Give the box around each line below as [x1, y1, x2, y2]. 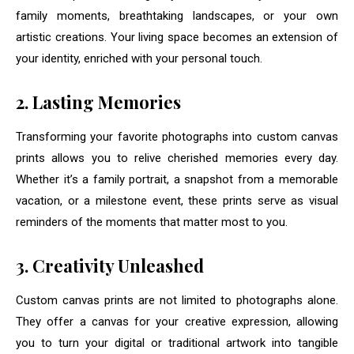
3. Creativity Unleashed [16, 254, 204, 278]
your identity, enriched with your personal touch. [16, 51, 262, 66]
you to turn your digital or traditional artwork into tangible [16, 336, 338, 351]
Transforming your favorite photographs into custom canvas [16, 130, 338, 145]
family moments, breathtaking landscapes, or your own [16, 9, 338, 24]
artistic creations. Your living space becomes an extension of [16, 30, 338, 45]
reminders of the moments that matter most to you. [16, 215, 288, 230]
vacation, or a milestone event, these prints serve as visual [16, 194, 338, 209]
